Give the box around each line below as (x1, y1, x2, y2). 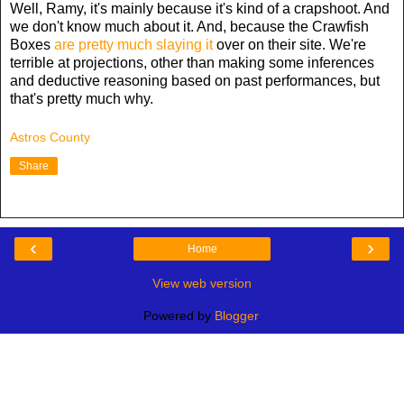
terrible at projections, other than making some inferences (10, 54, 374, 70)
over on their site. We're (213, 36, 366, 52)
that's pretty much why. (10, 90, 153, 106)
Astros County (10, 130, 90, 145)
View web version (152, 276, 252, 291)
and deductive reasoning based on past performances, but (10, 72, 380, 88)
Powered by (142, 308, 215, 324)
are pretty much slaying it (54, 36, 213, 52)
